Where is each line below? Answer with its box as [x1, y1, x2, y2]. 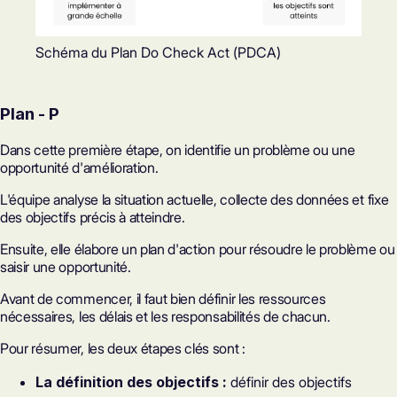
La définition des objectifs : [35, 372, 227, 391]
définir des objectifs [227, 372, 352, 391]
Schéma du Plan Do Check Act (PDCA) [35, 43, 281, 61]
